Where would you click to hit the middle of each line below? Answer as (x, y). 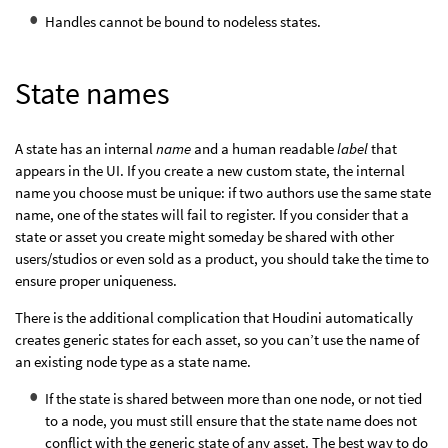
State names (92, 93)
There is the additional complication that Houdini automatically (214, 318)
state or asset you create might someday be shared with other (204, 237)
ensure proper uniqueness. (96, 281)
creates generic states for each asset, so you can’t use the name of (217, 340)
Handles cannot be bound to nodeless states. (183, 22)
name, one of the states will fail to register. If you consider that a (212, 215)
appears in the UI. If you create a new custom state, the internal (210, 171)
